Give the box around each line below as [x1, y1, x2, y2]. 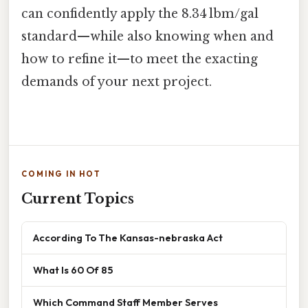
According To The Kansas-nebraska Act [33, 230, 223, 244]
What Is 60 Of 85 [33, 263, 113, 276]
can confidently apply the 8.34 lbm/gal [21, 6, 258, 22]
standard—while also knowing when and [21, 29, 274, 45]
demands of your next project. [21, 74, 212, 90]
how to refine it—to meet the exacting [21, 52, 258, 67]
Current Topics [21, 190, 134, 207]
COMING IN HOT [21, 168, 101, 179]
